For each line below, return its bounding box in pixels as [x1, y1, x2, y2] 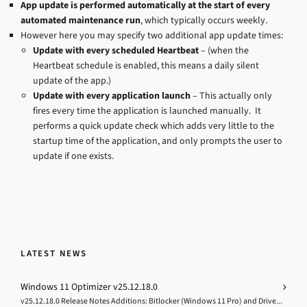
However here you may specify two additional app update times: [21, 29, 283, 42]
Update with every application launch [33, 89, 191, 103]
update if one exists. [33, 149, 114, 163]
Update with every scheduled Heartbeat [33, 44, 199, 58]
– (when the [199, 44, 249, 58]
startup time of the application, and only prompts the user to [33, 134, 282, 148]
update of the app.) [33, 74, 111, 88]
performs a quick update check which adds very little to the [33, 119, 274, 133]
